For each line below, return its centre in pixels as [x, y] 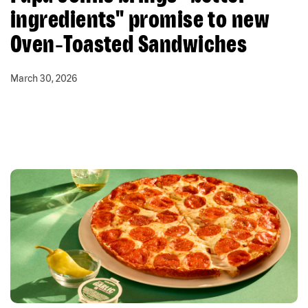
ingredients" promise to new [140, 19]
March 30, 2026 [44, 79]
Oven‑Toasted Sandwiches [129, 44]
